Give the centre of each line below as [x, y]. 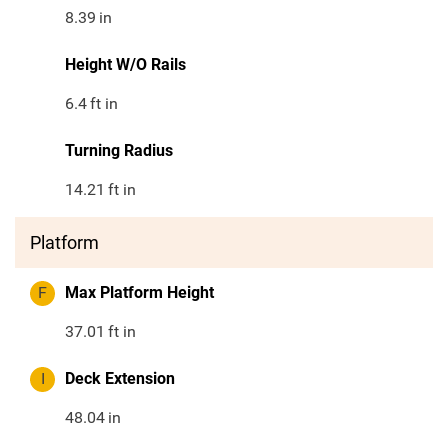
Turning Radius [119, 151]
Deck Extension [120, 379]
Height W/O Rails [125, 65]
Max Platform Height [139, 293]
